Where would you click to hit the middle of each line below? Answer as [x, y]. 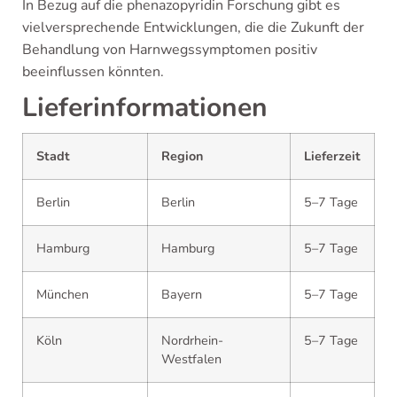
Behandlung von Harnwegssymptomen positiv [170, 50]
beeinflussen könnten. [93, 72]
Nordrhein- [192, 340]
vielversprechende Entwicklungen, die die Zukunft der [193, 27]
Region [182, 156]
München [62, 294]
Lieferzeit [332, 156]
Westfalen [191, 359]
